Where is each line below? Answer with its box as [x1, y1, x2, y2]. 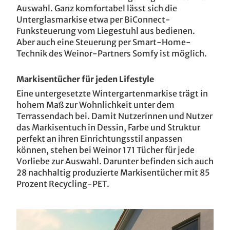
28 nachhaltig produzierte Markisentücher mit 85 [16, 167, 210, 178]
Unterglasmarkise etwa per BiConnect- [16, 14, 170, 25]
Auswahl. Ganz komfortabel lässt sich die [16, 3, 177, 13]
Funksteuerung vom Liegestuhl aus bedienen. [16, 26, 195, 36]
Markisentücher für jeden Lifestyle [16, 74, 154, 84]
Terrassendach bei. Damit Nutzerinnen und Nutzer [16, 111, 213, 121]
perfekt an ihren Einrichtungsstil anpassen [16, 133, 182, 144]
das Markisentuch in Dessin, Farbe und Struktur [16, 122, 200, 132]
